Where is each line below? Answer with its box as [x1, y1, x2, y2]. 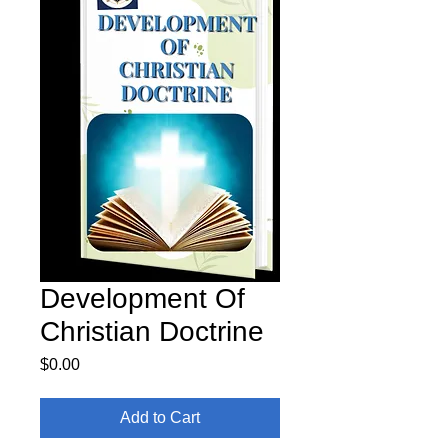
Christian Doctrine [40, 315, 264, 347]
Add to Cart [120, 408, 200, 426]
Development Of [40, 282, 245, 314]
